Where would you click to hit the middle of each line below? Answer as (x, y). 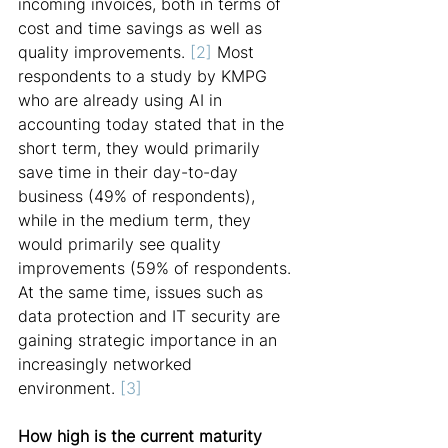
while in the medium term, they (137, 220)
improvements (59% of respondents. (157, 268)
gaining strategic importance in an (150, 340)
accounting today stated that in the (153, 124)
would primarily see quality (122, 244)
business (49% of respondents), (139, 196)
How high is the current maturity (142, 436)
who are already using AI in (122, 100)
